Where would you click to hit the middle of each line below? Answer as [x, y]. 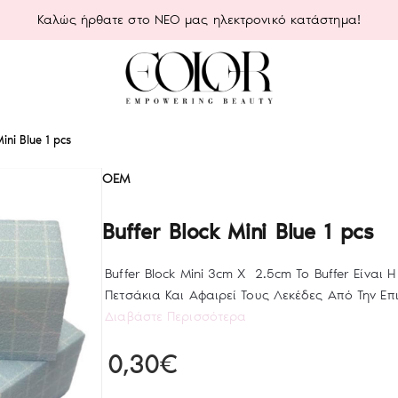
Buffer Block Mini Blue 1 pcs [238, 231]
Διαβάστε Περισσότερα [176, 316]
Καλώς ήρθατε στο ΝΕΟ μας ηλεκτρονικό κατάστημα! [199, 19]
